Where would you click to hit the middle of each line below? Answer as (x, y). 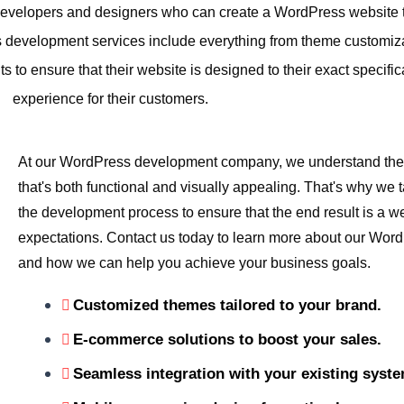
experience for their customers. (110, 99)
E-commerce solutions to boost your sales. (227, 340)
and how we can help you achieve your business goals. (194, 263)
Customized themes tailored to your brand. (227, 305)
